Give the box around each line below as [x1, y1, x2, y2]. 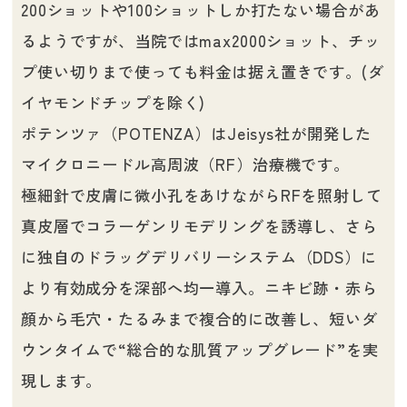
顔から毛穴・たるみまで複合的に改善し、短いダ [20, 306, 378, 330]
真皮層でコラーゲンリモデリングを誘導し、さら [20, 213, 378, 237]
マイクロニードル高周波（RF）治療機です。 [20, 152, 351, 175]
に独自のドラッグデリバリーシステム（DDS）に [20, 244, 377, 268]
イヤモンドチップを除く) [20, 90, 206, 114]
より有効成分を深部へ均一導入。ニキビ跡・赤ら [20, 275, 378, 299]
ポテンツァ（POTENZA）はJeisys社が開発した [20, 121, 372, 144]
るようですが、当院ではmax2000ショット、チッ [20, 28, 381, 52]
